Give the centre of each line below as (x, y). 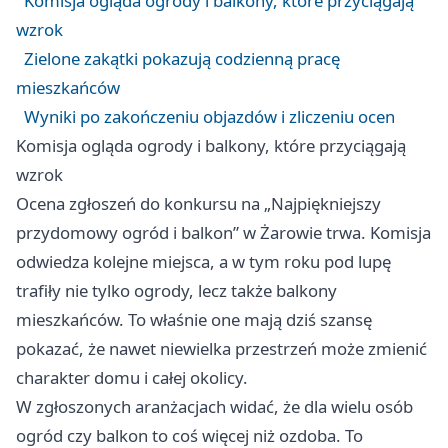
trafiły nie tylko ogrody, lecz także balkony (176, 290)
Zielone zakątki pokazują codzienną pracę (182, 58)
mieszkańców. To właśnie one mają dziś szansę (194, 319)
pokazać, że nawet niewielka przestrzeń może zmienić (221, 348)
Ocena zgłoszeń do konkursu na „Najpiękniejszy (198, 203)
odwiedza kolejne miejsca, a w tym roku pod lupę (203, 261)
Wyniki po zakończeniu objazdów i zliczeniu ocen (209, 116)
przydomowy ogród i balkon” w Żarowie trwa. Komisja (223, 232)
